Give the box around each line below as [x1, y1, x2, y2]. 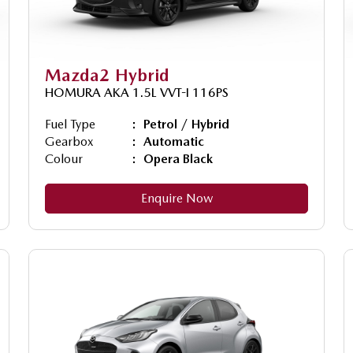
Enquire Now [140, 190, 213, 206]
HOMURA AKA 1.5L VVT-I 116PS [45, 84, 229, 100]
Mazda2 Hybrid [45, 64, 169, 85]
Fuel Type [45, 116, 95, 132]
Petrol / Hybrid [143, 116, 229, 132]
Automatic [143, 133, 204, 149]
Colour [45, 150, 83, 166]
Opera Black [143, 150, 213, 166]
